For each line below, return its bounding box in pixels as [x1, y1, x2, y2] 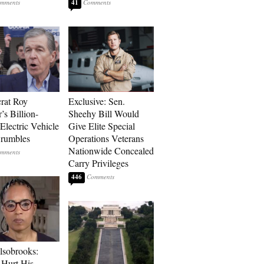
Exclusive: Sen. [68, 95, 125, 107]
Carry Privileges [68, 157, 128, 169]
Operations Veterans [68, 132, 144, 144]
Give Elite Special [68, 120, 135, 132]
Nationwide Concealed [68, 144, 154, 157]
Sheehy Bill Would [68, 107, 139, 120]
